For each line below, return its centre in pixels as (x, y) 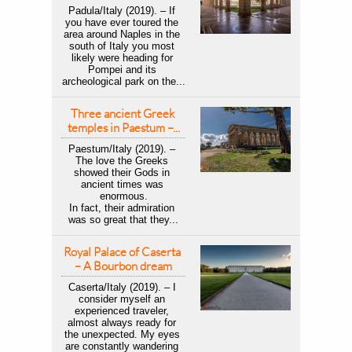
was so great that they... (123, 220)
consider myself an (122, 299)
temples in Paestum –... (123, 128)
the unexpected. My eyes (122, 334)
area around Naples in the (122, 34)
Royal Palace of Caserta (122, 252)
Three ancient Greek (122, 114)
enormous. (123, 196)
